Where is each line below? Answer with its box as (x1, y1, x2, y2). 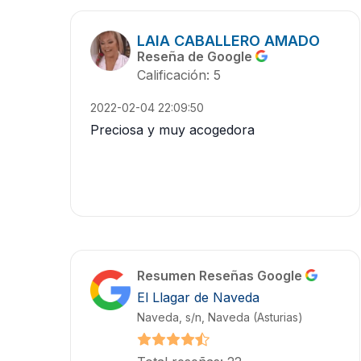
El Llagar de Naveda (137, 289, 259, 306)
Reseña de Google (137, 48, 255, 65)
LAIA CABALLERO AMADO (137, 32, 320, 50)
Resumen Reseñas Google (137, 268, 305, 284)
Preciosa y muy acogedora (90, 122, 255, 139)
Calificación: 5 (137, 67, 221, 84)
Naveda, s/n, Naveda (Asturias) (137, 310, 303, 325)
